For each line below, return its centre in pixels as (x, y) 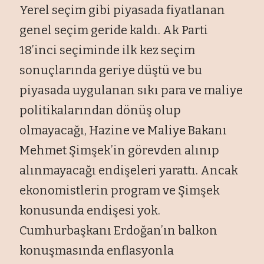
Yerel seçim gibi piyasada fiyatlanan (123, 10)
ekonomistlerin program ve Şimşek (120, 190)
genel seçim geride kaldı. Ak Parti (114, 30)
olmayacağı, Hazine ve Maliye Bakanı (123, 130)
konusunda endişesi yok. (90, 210)
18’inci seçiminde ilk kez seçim (108, 50)
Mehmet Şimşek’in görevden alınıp (120, 150)
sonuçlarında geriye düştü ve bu (111, 70)
